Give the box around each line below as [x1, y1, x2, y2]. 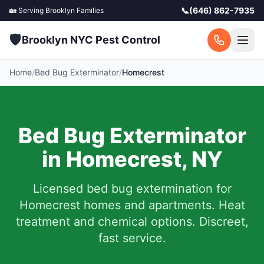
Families [75, 6, 104, 15]
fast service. [98, 231, 166, 245]
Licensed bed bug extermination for [32, 181, 232, 196]
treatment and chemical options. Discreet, [15, 214, 249, 229]
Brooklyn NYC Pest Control [22, 34, 160, 46]
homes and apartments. [80, 198, 215, 212]
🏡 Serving [9, 6, 45, 15]
